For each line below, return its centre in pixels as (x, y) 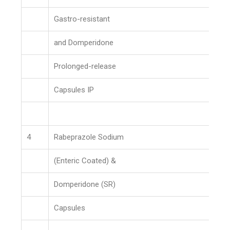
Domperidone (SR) (85, 184)
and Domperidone (84, 43)
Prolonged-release (85, 66)
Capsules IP (74, 90)
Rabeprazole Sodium (89, 137)
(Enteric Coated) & (85, 161)
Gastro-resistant (82, 19)
